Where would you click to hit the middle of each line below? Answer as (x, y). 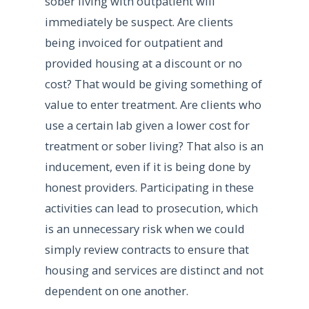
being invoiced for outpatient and (134, 42)
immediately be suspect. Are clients (139, 21)
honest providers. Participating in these (149, 187)
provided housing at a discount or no (143, 63)
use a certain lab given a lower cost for (147, 125)
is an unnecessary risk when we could (144, 228)
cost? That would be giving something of (153, 83)
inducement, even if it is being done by (147, 166)
